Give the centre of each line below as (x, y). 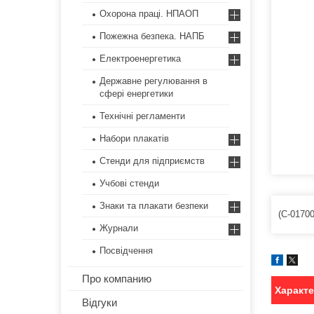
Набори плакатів (134, 139)
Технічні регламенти (142, 116)
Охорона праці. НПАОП (149, 14)
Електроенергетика (140, 59)
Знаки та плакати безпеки (154, 206)
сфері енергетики (136, 94)
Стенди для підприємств (152, 161)
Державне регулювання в (153, 81)
